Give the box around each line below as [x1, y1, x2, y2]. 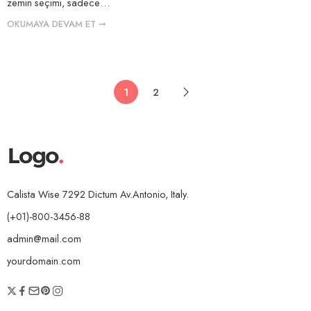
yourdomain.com [7, 253, 81, 268]
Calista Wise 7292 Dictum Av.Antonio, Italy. [7, 186, 189, 201]
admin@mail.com [7, 230, 81, 246]
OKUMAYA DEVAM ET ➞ [7, 17, 106, 31]
